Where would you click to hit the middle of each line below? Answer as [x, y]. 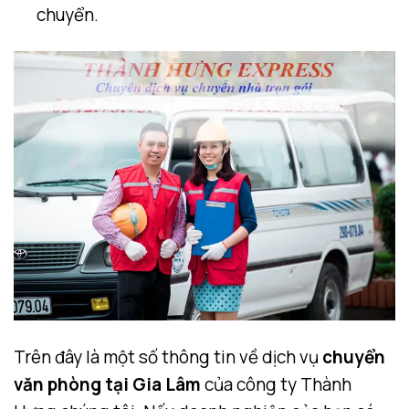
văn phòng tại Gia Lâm [107, 384]
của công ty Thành [276, 384]
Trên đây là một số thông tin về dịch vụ [168, 357]
